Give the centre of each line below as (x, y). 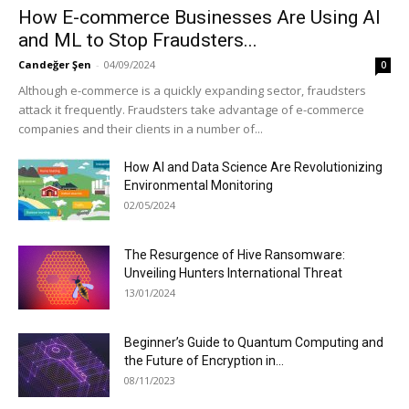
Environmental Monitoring (199, 185)
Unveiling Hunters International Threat (233, 273)
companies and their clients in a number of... (141, 128)
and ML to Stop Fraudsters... (138, 40)
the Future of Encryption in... (204, 360)
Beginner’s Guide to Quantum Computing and (254, 342)
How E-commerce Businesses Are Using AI (199, 17)
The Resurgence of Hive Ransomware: (235, 254)
